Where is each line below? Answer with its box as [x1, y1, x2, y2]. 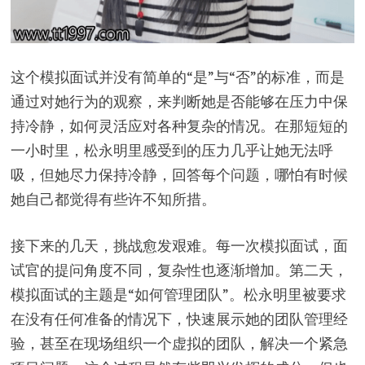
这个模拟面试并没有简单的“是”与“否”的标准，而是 [10, 68, 345, 87]
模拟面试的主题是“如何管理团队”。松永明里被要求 [10, 285, 346, 305]
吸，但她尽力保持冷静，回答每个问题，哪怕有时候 [10, 165, 348, 185]
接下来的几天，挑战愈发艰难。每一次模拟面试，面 [10, 236, 348, 256]
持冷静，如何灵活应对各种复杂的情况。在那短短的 [10, 117, 348, 136]
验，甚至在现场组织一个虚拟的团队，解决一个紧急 [10, 334, 348, 354]
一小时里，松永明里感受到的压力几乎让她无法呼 [10, 141, 333, 161]
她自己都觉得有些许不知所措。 [10, 190, 216, 209]
